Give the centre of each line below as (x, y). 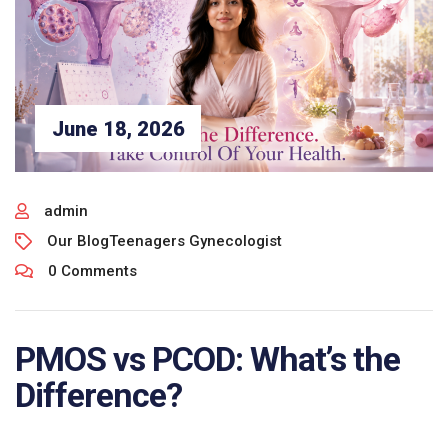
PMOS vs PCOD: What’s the (207, 359)
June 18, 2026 (118, 128)
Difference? (98, 395)
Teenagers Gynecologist (195, 241)
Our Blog (78, 241)
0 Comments (92, 271)
